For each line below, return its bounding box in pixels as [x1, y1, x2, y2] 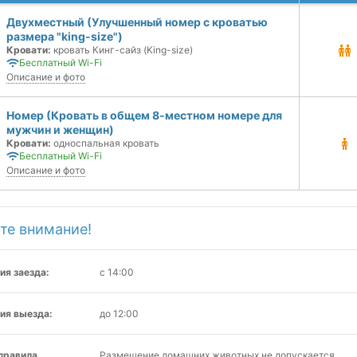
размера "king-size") [6, 29, 123, 43]
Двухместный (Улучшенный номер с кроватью [6, 15, 268, 29]
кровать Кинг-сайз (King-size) [51, 44, 193, 56]
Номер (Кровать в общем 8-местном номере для [6, 108, 282, 122]
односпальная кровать [51, 137, 159, 149]
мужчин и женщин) [6, 123, 114, 136]
